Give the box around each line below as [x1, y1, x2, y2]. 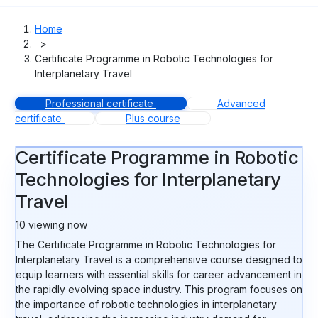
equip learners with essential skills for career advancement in [16, 268, 302, 280]
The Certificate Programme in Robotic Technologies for [16, 238, 276, 251]
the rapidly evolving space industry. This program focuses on [16, 283, 302, 295]
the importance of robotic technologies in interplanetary [16, 298, 277, 310]
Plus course [126, 112, 180, 124]
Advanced [217, 97, 265, 109]
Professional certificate [45, 97, 153, 109]
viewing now [28, 219, 87, 231]
